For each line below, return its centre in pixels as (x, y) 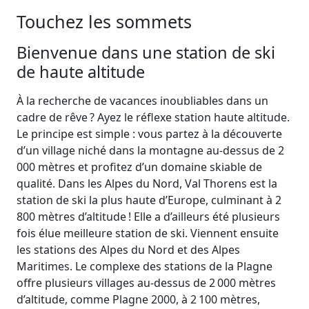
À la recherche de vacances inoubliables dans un (142, 101)
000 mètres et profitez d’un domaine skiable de (139, 167)
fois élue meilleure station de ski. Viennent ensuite (148, 233)
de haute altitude (81, 72)
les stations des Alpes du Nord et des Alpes (128, 250)
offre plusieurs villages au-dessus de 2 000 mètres (146, 283)
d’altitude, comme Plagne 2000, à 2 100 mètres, (138, 300)
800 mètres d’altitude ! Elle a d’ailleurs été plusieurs (148, 217)
